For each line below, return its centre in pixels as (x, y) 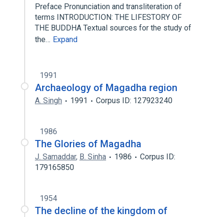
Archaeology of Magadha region (106, 88)
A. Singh (48, 101)
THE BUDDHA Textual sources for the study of (113, 28)
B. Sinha (93, 157)
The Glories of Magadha (88, 144)
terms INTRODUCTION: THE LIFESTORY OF (108, 17)
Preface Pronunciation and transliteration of (108, 7)
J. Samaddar (55, 157)
